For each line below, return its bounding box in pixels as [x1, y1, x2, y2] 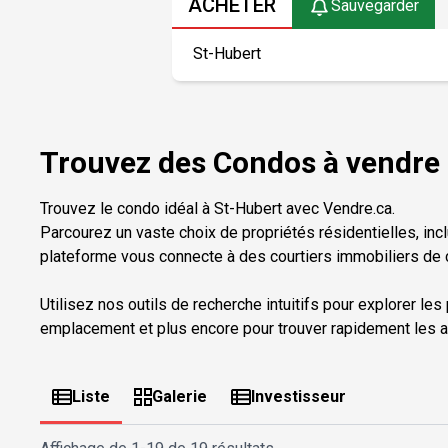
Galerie [152, 386, 207, 406]
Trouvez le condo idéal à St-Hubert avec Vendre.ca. [40, 198, 395, 218]
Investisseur [251, 386, 346, 406]
